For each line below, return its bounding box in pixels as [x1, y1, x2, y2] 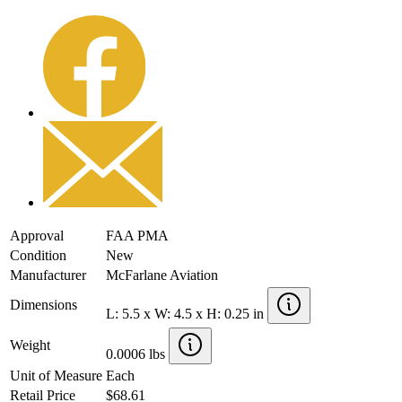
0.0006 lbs [106, 345, 169, 362]
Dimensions [10, 296, 77, 312]
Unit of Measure [10, 367, 102, 383]
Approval [10, 227, 64, 243]
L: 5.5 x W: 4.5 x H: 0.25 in [106, 305, 267, 321]
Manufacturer [10, 267, 86, 283]
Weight [10, 336, 50, 353]
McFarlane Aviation [106, 267, 218, 283]
